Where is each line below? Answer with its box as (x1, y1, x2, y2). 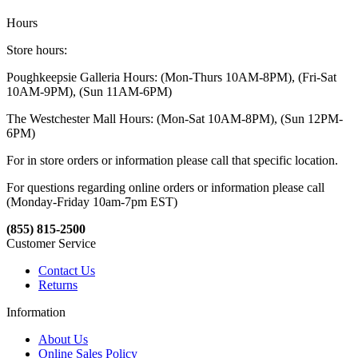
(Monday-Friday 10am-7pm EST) (6, 194, 177, 209)
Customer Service (6, 236, 96, 250)
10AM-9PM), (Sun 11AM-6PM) (6, 84, 172, 98)
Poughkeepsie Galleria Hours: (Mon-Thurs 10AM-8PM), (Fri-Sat (6, 70, 336, 84)
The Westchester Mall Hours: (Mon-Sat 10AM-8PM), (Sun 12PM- (6, 111, 343, 125)
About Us (38, 332, 88, 346)
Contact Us (38, 263, 95, 277)
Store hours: (6, 42, 67, 57)
